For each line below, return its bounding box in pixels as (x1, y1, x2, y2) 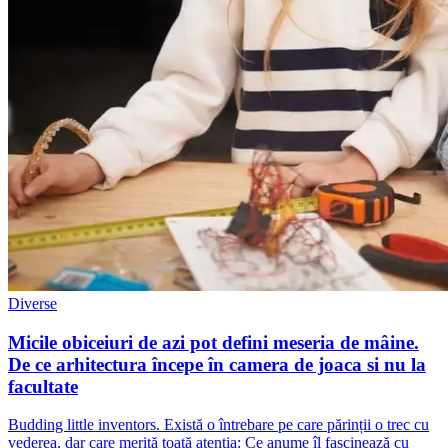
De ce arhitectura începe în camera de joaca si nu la (8, 353, 426, 375)
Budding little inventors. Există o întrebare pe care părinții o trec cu (8, 416, 429, 434)
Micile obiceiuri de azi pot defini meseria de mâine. (8, 331, 419, 353)
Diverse (8, 294, 57, 312)
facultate (8, 375, 78, 397)
